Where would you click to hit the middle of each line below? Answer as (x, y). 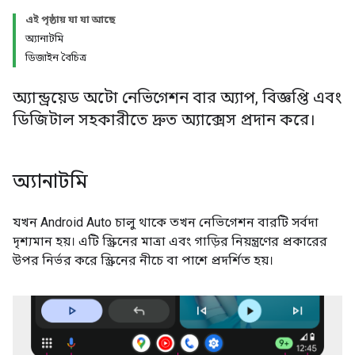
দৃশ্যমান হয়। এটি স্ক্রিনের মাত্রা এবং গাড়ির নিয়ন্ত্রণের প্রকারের (170, 241)
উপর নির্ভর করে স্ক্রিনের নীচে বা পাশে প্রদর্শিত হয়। (143, 260)
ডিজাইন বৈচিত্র (56, 57)
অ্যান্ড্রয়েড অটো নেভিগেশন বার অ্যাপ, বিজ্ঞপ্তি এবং (177, 97)
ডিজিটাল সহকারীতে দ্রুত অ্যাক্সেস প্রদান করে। (164, 120)
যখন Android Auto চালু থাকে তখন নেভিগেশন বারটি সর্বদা (166, 222)
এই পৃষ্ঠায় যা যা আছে (71, 19)
